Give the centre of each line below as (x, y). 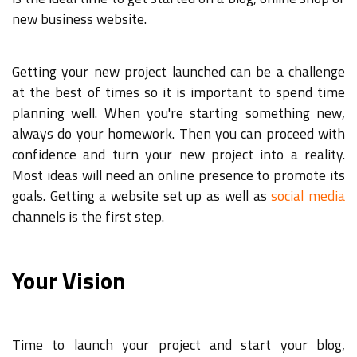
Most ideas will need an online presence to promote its (178, 175)
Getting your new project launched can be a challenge (178, 71)
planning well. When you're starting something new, (178, 112)
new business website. (79, 18)
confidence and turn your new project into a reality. (178, 154)
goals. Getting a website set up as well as (142, 195)
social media (308, 195)
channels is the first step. (88, 216)
